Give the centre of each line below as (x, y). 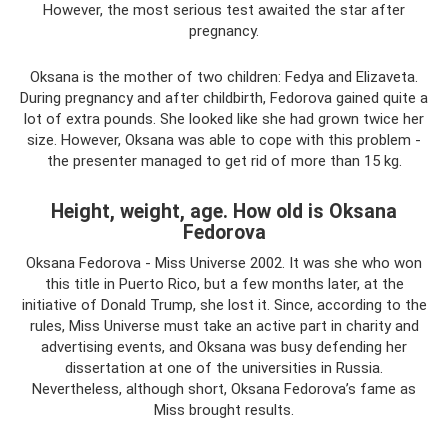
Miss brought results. (224, 410)
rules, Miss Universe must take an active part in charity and (224, 326)
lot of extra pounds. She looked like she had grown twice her (224, 119)
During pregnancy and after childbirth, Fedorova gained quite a (224, 98)
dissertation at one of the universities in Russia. (224, 368)
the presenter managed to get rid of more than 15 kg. (224, 161)
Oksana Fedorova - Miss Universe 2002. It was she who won (224, 263)
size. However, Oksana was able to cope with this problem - (224, 140)
